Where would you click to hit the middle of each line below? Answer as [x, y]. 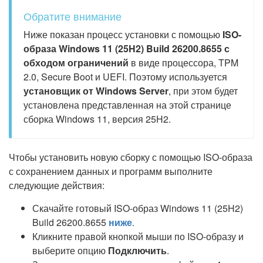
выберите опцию [70, 250]
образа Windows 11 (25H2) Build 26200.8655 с [127, 48]
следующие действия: [57, 185]
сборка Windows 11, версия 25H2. [97, 119]
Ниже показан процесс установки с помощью [123, 34]
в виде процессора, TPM [183, 63]
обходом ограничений [76, 63]
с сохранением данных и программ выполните [111, 171]
